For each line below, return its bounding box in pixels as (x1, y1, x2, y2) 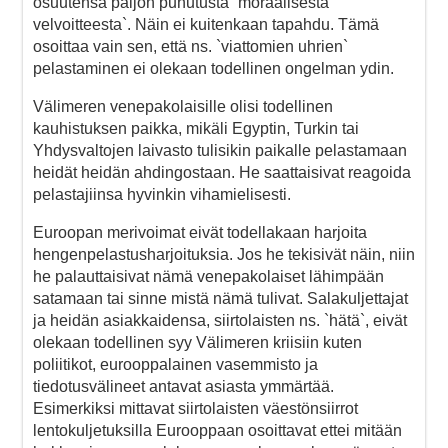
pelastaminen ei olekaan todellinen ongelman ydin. (33, 59, 394, 77)
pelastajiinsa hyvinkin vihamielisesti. (33, 185, 291, 203)
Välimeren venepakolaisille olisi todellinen (33, 97, 333, 115)
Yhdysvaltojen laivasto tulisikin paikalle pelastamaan (33, 141, 407, 159)
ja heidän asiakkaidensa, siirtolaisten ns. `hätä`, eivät (33, 311, 407, 329)
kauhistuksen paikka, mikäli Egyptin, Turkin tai (33, 119, 359, 137)
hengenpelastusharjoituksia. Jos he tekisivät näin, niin (33, 245, 415, 263)
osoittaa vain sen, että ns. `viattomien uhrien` (33, 37, 348, 55)
